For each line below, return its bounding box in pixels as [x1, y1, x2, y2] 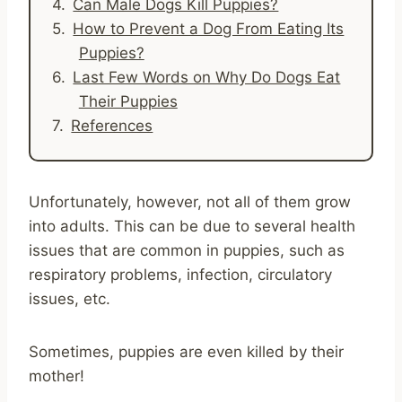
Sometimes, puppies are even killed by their [29, 342, 344, 361]
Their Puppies [78, 92, 178, 110]
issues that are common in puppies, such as [29, 240, 345, 259]
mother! [29, 366, 84, 385]
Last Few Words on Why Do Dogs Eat [73, 67, 341, 86]
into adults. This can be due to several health [29, 216, 355, 235]
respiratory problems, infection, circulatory [29, 265, 332, 284]
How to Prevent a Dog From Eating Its [73, 19, 345, 38]
